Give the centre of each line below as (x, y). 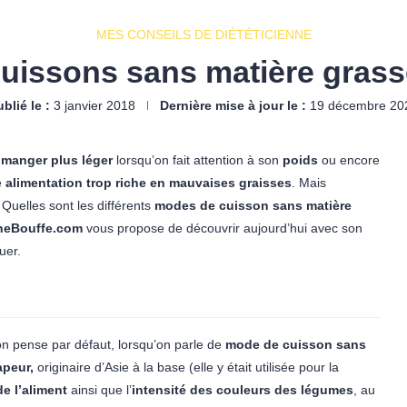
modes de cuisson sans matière (253, 205)
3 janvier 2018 (94, 105)
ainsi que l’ (99, 390)
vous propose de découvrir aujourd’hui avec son (223, 228)
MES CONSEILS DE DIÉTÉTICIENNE (203, 35)
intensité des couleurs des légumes (243, 390)
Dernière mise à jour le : (233, 105)
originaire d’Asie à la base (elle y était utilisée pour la (186, 367)
